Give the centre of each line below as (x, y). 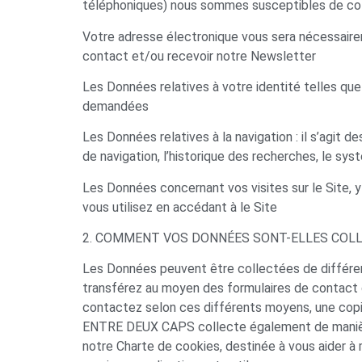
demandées (116, 106)
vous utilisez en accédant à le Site (180, 207)
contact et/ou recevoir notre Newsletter (199, 56)
